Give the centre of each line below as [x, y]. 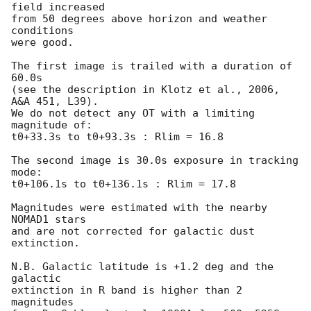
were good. [42, 43]
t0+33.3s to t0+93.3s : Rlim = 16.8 [117, 137]
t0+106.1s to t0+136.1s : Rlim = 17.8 [124, 184]
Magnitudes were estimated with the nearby [139, 208]
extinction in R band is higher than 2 [127, 291]
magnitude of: [52, 125]
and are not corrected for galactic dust [133, 232]
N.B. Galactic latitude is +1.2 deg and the [142, 267]
